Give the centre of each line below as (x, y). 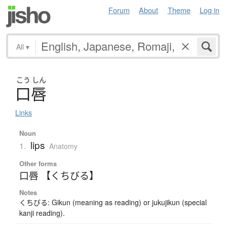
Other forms (38, 163)
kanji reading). (42, 213)
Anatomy (63, 146)
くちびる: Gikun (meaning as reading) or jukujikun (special (113, 202)
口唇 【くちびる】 (59, 175)
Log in (210, 10)
